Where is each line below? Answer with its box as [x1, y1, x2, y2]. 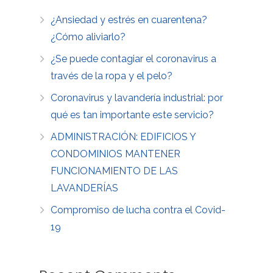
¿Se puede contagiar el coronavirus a [51, 52, 217, 65]
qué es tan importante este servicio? [51, 108, 214, 121]
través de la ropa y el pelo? [51, 69, 173, 82]
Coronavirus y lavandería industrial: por [51, 91, 224, 104]
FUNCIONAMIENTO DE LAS [51, 165, 179, 177]
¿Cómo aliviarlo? [51, 30, 126, 43]
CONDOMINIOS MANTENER [51, 147, 181, 160]
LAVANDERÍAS [51, 182, 119, 194]
